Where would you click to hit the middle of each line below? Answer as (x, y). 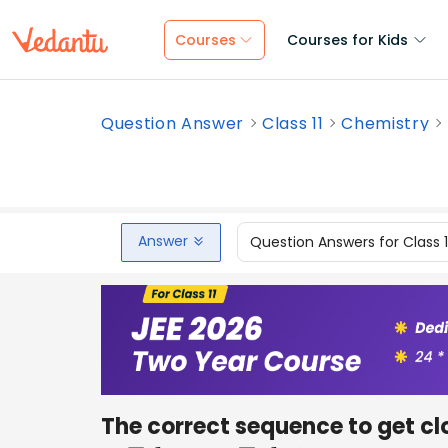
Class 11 (293, 123)
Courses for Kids (347, 40)
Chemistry (385, 123)
